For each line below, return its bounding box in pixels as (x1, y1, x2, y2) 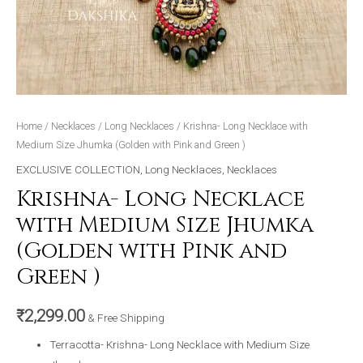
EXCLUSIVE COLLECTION (16, 162, 140, 176)
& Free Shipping (88, 311, 164, 325)
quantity (15, 10, 56, 23)
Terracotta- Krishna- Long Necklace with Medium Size (49, 338, 310, 352)
